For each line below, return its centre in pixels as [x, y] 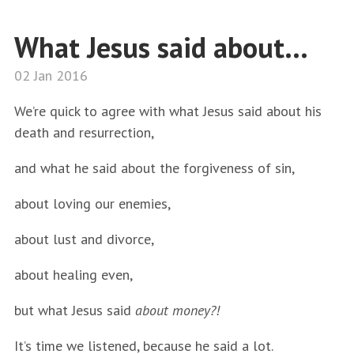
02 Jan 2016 [51, 75]
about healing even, [73, 275]
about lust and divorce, [84, 239]
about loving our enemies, [92, 203]
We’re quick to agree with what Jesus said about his [168, 111]
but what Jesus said [75, 310]
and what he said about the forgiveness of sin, [154, 168]
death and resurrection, [84, 132]
